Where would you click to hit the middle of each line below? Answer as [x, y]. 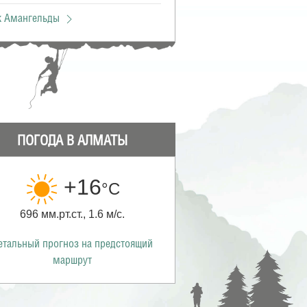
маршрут [73, 260]
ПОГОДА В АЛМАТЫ [73, 142]
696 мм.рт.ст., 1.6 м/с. [73, 214]
